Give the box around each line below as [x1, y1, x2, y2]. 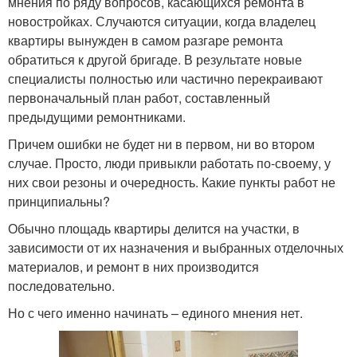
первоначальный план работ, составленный [8, 88, 270, 108]
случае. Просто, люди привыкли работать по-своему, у [8, 154, 331, 173]
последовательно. [8, 277, 115, 296]
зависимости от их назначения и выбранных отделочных [8, 238, 343, 257]
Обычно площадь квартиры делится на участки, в [8, 219, 300, 238]
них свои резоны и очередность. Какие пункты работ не [8, 173, 335, 192]
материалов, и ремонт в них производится [8, 257, 259, 277]
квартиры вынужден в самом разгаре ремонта [8, 31, 283, 50]
